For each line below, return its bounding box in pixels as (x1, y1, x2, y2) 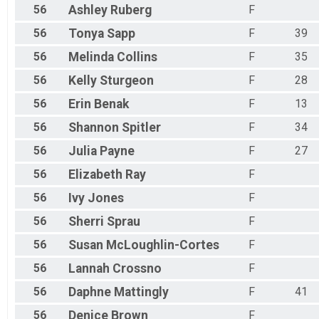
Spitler (122, 120, 161, 135)
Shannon (68, 120, 119, 135)
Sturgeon (100, 73, 154, 88)
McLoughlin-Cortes (106, 238, 219, 253)
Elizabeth (68, 167, 122, 182)
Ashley (68, 3, 108, 18)
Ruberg (110, 3, 152, 18)
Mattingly (114, 285, 169, 300)
